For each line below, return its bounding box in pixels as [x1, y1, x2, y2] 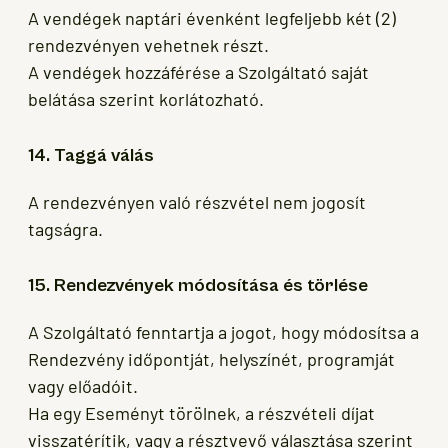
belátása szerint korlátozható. [28, 87, 264, 110]
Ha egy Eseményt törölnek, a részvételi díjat [28, 402, 375, 425]
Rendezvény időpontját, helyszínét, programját [28, 348, 395, 371]
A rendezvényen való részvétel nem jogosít [28, 190, 366, 213]
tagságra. [28, 217, 103, 240]
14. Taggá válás [28, 144, 154, 166]
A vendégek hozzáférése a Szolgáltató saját [28, 60, 369, 83]
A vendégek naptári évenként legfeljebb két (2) [28, 6, 396, 29]
